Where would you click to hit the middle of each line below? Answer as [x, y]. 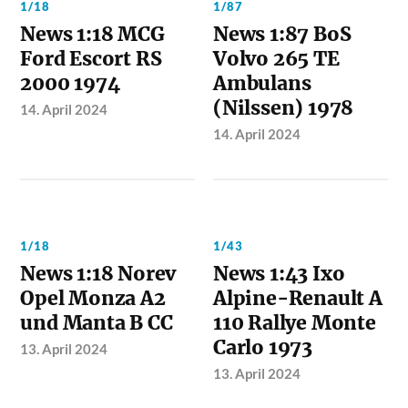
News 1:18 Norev [98, 273]
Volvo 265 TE [276, 58]
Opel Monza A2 [93, 298]
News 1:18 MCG [92, 34]
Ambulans [262, 83]
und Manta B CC [97, 322]
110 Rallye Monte [295, 322]
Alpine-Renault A [298, 298]
